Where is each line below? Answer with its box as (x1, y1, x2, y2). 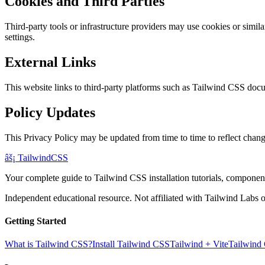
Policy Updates (5, 104, 95, 120)
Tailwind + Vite (170, 239, 228, 250)
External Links (5, 54, 96, 70)
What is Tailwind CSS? (5, 239, 92, 250)
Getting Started (5, 216, 66, 227)
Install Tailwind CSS (92, 239, 170, 250)
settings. (5, 32, 35, 43)
